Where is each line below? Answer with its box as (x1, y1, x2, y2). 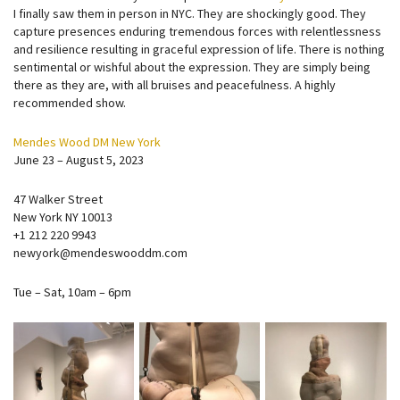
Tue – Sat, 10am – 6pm (13, 284, 131, 300)
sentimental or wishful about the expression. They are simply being (13, 59, 371, 75)
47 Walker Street (13, 191, 103, 207)
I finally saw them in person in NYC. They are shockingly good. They (13, 5, 366, 21)
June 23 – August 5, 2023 (13, 152, 144, 168)
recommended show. (13, 95, 126, 111)
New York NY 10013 (13, 209, 112, 225)
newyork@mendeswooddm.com (13, 245, 187, 261)
